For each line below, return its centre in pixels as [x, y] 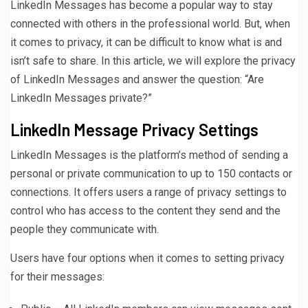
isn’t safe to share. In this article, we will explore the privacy [153, 61]
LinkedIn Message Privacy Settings [134, 130]
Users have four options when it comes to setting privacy [147, 258]
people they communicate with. [85, 230]
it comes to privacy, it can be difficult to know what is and [146, 43]
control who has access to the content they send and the [145, 211]
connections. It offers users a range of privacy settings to [148, 192]
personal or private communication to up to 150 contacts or [151, 174]
